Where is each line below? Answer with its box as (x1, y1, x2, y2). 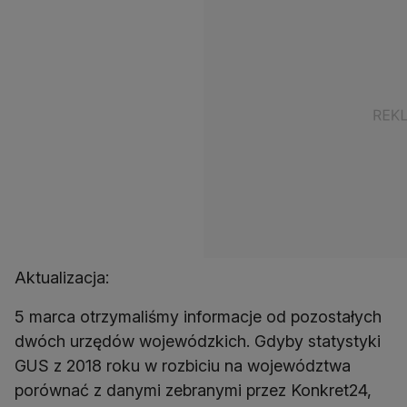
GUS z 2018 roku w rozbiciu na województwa (15, 355, 351, 375)
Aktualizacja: (15, 267, 109, 287)
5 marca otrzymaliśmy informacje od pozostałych (15, 306, 382, 326)
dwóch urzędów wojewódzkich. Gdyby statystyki (15, 331, 381, 351)
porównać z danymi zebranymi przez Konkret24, (15, 380, 372, 400)
